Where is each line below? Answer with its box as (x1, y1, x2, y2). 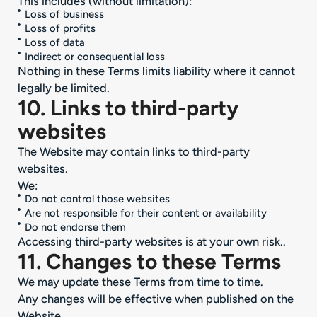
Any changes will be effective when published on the (18, 291, 294, 306)
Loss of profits (24, 21, 96, 35)
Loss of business (24, 7, 104, 21)
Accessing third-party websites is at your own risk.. (18, 234, 286, 248)
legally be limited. (18, 80, 110, 95)
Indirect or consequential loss (24, 50, 165, 63)
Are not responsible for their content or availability (24, 206, 267, 219)
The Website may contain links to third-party (18, 144, 250, 158)
